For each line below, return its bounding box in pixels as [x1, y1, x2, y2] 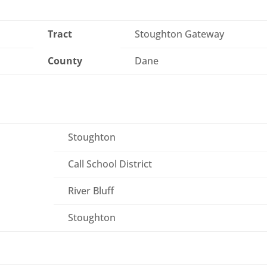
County [48, 54, 83, 68]
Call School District [68, 157, 153, 171]
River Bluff [68, 184, 114, 198]
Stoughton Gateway [135, 27, 225, 41]
